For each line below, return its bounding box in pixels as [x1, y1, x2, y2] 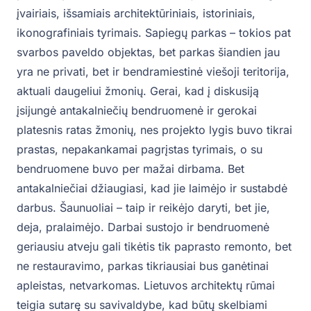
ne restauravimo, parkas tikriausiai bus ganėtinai [17, 258, 269, 273]
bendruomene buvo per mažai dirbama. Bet [17, 161, 244, 176]
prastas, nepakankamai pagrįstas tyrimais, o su [17, 142, 262, 156]
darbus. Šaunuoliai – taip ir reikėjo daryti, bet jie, [17, 200, 270, 215]
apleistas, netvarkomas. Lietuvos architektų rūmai [17, 278, 275, 292]
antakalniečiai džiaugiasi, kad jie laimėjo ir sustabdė [17, 180, 287, 195]
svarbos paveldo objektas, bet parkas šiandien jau [17, 44, 280, 59]
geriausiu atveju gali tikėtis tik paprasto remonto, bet [17, 239, 292, 253]
